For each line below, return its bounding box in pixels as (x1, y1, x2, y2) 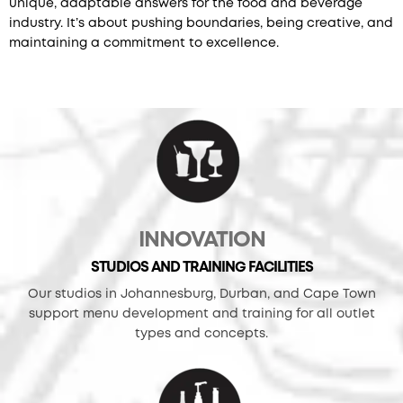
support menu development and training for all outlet (28, 308, 375, 319)
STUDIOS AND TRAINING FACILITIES (90, 260, 313, 274)
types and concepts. (135, 327, 268, 339)
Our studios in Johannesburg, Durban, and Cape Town (27, 288, 376, 300)
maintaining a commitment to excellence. (9, 37, 279, 49)
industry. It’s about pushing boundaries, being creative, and (9, 17, 393, 29)
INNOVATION (138, 230, 265, 250)
